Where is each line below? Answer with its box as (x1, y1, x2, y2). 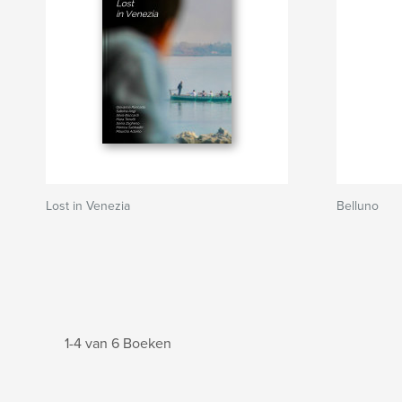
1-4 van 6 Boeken (65, 335, 171, 353)
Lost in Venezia (46, 198, 130, 214)
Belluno (336, 198, 379, 214)
